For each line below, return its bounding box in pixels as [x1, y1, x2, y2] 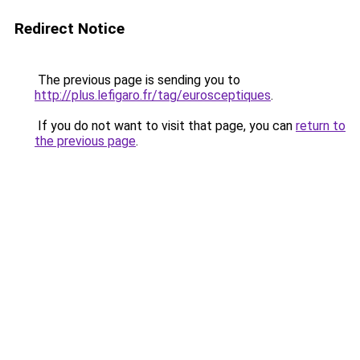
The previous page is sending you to [35, 72, 240, 88]
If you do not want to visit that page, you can [35, 118, 296, 133]
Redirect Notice [14, 19, 125, 38]
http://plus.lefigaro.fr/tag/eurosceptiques [35, 88, 271, 103]
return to [296, 118, 346, 133]
